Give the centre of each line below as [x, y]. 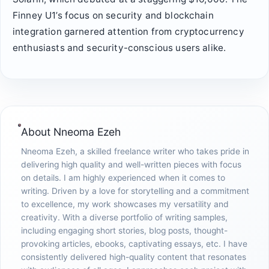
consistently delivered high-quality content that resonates [133, 257]
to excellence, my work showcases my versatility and [125, 204]
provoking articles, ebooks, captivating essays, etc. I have [134, 244]
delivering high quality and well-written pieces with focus [131, 165]
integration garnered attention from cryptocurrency [128, 31]
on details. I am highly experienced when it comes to [123, 178]
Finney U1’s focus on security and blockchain [113, 15]
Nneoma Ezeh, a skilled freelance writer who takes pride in [135, 152]
